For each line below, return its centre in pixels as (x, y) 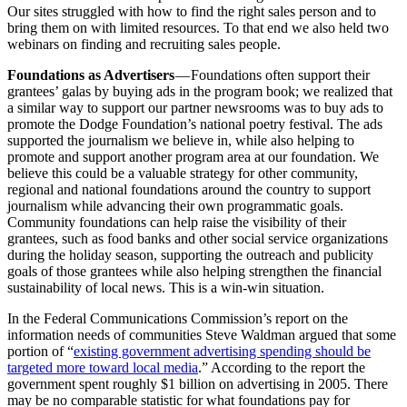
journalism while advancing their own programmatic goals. (175, 205)
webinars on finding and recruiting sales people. (144, 44)
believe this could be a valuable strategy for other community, (183, 173)
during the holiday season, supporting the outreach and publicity (190, 254)
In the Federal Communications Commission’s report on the (178, 318)
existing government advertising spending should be (222, 351)
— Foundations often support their (272, 74)
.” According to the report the (282, 367)
